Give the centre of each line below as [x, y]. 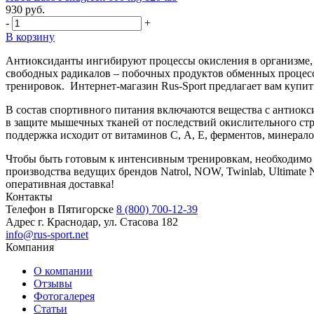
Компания [30, 247]
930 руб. [25, 9]
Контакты [29, 196]
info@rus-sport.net [47, 234]
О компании [63, 271]
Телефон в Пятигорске [60, 209]
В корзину [30, 36]
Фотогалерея [64, 296]
